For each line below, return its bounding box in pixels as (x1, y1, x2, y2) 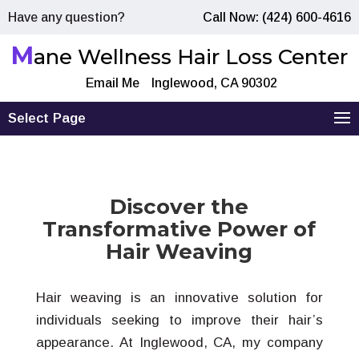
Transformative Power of (42, 216, 317, 242)
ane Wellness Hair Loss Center (34, 44, 348, 70)
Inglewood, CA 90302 (151, 76, 277, 90)
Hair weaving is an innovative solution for (35, 290, 324, 305)
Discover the (110, 194, 249, 220)
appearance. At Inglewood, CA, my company (35, 335, 324, 350)
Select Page (8, 111, 86, 126)
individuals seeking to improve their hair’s (35, 313, 324, 328)
